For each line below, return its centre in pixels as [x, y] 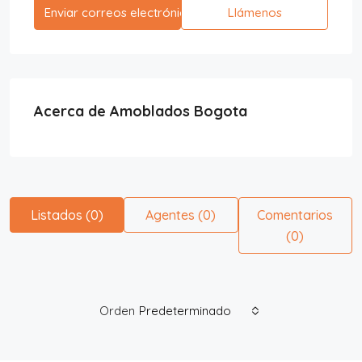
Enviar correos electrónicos [122, 13]
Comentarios [295, 215]
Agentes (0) [181, 215]
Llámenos [255, 13]
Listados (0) [67, 215]
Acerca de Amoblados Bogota [141, 111]
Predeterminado [185, 311]
